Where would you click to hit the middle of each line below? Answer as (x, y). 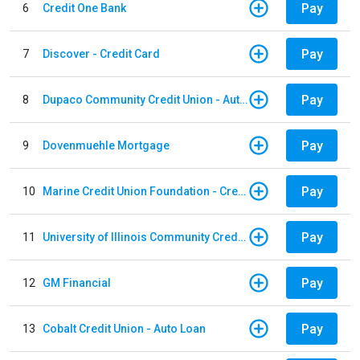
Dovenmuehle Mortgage (106, 145)
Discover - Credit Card (101, 53)
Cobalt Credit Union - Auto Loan (124, 328)
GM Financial (77, 282)
